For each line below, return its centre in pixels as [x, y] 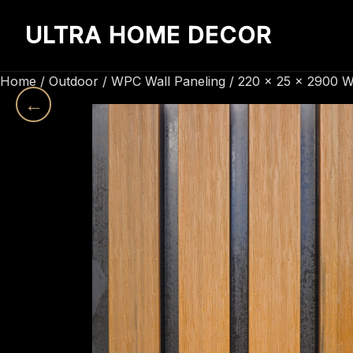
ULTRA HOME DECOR [149, 35]
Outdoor [74, 81]
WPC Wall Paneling [168, 81]
